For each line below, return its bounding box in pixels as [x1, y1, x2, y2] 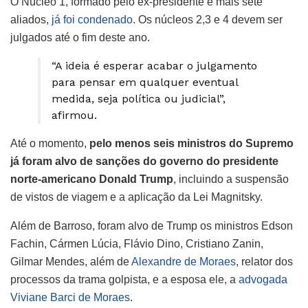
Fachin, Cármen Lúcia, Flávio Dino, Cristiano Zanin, [10, 237, 263, 250]
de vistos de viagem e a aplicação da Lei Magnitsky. [10, 190, 265, 203]
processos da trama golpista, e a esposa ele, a [10, 273, 239, 285]
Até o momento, [10, 137, 89, 149]
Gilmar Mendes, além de [10, 255, 129, 267]
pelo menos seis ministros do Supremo [89, 137, 294, 149]
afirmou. [52, 108, 97, 122]
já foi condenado [52, 13, 133, 25]
